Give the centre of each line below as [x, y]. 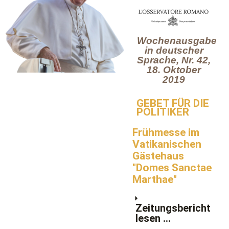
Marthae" [154, 179]
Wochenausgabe [177, 40]
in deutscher [174, 50]
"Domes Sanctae [172, 167]
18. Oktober [174, 70]
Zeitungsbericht [173, 208]
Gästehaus [158, 156]
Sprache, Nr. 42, [174, 60]
